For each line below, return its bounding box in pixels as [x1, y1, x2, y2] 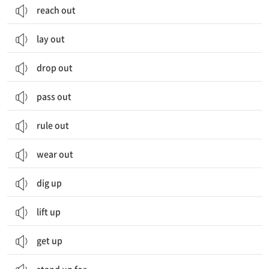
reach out [37, 4, 76, 16]
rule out [37, 119, 69, 131]
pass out [37, 90, 71, 102]
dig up [37, 177, 62, 189]
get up [37, 234, 62, 246]
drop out [37, 61, 73, 73]
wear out [37, 148, 73, 160]
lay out [37, 32, 65, 44]
